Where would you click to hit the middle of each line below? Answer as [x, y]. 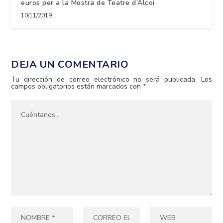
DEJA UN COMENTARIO [70, 64]
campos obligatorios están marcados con [77, 86]
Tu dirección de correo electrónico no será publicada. [104, 79]
